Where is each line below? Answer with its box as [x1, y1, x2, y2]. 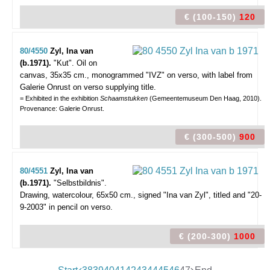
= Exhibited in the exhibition [20, 95, 100, 102]
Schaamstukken [100, 95, 149, 102]
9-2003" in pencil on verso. [20, 202, 113, 212]
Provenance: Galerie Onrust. [20, 105, 104, 112]
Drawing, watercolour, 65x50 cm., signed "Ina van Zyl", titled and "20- [20, 190, 262, 199]
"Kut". [54, 58, 74, 67]
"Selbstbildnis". [54, 178, 107, 187]
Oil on [77, 58, 97, 67]
